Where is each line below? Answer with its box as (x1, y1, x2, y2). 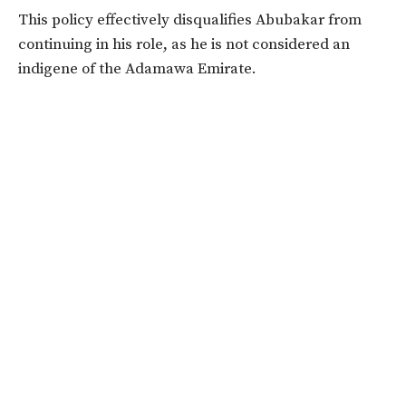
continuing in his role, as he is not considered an (18, 34, 350, 55)
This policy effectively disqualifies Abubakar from (18, 10, 362, 31)
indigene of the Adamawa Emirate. (18, 59, 256, 80)
